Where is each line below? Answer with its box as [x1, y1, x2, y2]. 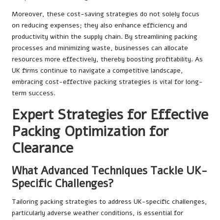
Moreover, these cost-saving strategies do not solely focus [12, 9, 199, 19]
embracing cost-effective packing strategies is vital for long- [12, 77, 203, 87]
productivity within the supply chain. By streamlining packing [12, 32, 197, 42]
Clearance [12, 138, 73, 158]
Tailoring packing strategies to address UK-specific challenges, [12, 197, 207, 207]
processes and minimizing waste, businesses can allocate [12, 43, 188, 53]
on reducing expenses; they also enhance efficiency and [12, 21, 187, 30]
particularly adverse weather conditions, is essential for [12, 208, 183, 218]
